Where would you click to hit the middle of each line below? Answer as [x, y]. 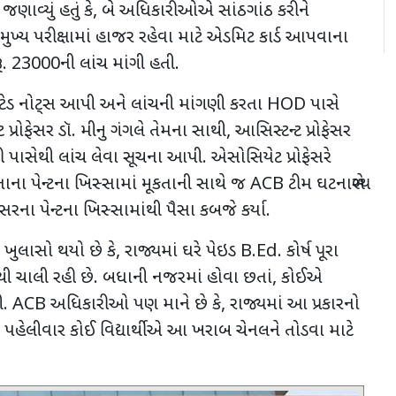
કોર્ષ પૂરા [312, 251]
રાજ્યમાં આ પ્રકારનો [295, 305]
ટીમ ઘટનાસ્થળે [327, 184]
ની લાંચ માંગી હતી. [120, 64]
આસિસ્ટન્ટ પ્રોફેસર [293, 131]
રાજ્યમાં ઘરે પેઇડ [183, 251]
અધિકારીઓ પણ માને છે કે [136, 305]
